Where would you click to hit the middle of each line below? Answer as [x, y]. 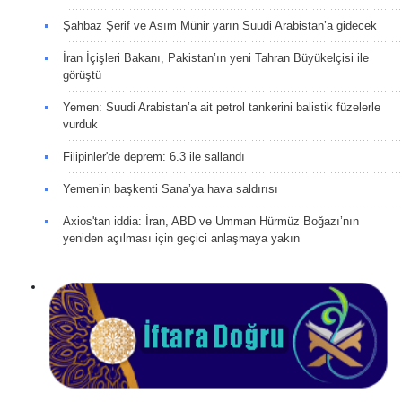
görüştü [82, 74]
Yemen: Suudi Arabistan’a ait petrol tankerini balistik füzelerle [222, 107]
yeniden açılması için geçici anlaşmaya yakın [181, 238]
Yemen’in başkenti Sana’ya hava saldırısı [170, 188]
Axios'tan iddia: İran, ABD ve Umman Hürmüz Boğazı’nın [211, 221]
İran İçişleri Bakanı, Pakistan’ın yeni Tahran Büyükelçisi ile [216, 57]
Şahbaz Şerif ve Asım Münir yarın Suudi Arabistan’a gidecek [220, 25]
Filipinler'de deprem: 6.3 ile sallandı [154, 156]
